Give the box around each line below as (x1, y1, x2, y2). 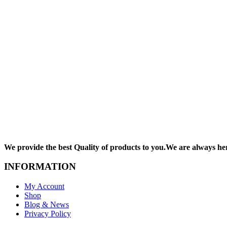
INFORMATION (4, 161, 76, 172)
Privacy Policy (24, 209, 71, 218)
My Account (24, 182, 64, 191)
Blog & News (24, 200, 69, 209)
